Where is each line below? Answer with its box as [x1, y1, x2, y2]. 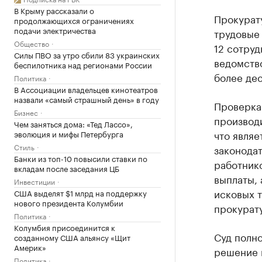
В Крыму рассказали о [14, 4, 94, 16]
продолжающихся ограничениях [14, 14, 134, 26]
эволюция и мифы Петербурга [14, 127, 123, 139]
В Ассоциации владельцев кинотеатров [14, 83, 158, 95]
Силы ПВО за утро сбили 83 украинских [14, 49, 160, 60]
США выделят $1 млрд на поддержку [14, 187, 147, 198]
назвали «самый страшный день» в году [14, 93, 159, 105]
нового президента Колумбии [14, 196, 123, 208]
